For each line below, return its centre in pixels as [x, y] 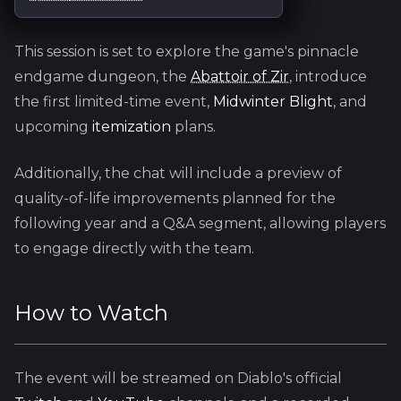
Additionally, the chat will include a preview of [178, 174]
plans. [193, 127]
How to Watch [91, 313]
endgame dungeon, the [102, 77]
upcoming [53, 127]
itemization [132, 127]
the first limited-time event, [114, 102]
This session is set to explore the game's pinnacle [187, 52]
